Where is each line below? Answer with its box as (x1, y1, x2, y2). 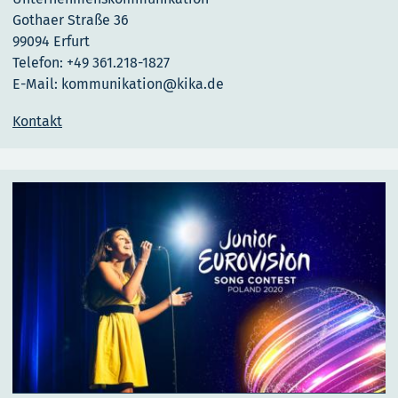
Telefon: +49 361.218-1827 (12, 54, 170, 72)
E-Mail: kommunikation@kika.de (12, 76, 224, 93)
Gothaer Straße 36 (12, 12, 129, 29)
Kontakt (12, 113, 62, 131)
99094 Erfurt (12, 33, 90, 51)
